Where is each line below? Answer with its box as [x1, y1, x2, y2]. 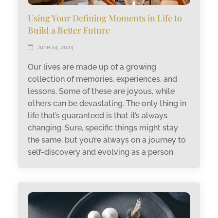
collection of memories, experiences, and [28, 74, 178, 84]
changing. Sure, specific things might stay [28, 123, 179, 133]
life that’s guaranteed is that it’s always [28, 111, 168, 121]
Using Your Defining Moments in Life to [28, 12, 182, 24]
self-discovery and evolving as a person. [28, 147, 179, 157]
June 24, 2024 [37, 44, 74, 51]
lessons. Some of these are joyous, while [28, 87, 175, 96]
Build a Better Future [28, 24, 112, 36]
